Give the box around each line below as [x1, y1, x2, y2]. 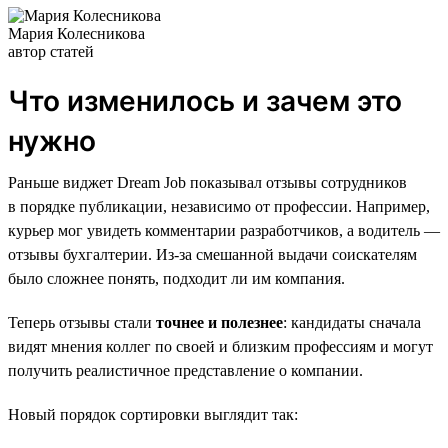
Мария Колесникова [8, 24, 145, 42]
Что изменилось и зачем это [8, 83, 402, 118]
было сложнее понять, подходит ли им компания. [8, 269, 345, 287]
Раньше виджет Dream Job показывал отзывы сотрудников [8, 173, 407, 191]
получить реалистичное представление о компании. [8, 361, 363, 379]
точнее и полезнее [156, 313, 283, 331]
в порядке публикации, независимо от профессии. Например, [8, 197, 430, 215]
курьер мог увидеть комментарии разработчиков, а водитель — [8, 221, 440, 239]
